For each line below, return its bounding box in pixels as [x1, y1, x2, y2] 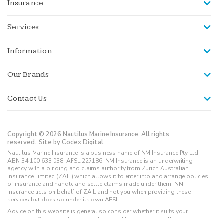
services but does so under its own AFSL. [7, 195, 120, 203]
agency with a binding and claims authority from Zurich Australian [7, 164, 189, 172]
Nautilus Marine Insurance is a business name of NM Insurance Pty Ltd [7, 148, 198, 157]
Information [7, 46, 52, 55]
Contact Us [7, 93, 47, 103]
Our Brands [7, 70, 49, 79]
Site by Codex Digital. [39, 137, 105, 146]
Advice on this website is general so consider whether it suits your [7, 207, 188, 215]
